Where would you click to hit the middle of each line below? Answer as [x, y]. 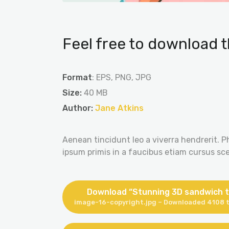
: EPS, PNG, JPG [122, 77]
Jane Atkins [119, 108]
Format [77, 77]
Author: [79, 108]
